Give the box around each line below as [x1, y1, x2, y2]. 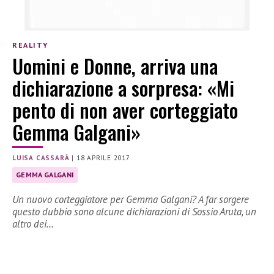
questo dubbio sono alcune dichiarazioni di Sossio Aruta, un [12, 205, 256, 219]
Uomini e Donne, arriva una [12, 51, 218, 81]
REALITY [12, 40, 48, 50]
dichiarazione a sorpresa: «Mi [12, 73, 234, 103]
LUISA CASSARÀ [12, 154, 70, 163]
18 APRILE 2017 [76, 154, 131, 163]
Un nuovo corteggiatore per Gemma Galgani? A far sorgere [12, 193, 249, 207]
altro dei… [12, 217, 54, 231]
